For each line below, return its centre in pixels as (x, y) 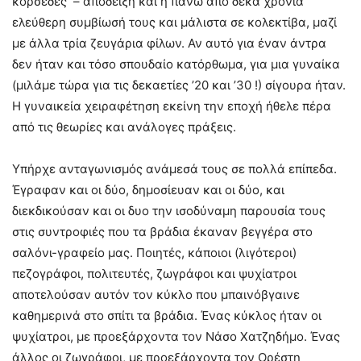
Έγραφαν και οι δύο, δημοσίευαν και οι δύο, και (148, 189)
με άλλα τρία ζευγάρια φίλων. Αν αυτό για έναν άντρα (169, 43)
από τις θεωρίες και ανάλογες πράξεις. (124, 127)
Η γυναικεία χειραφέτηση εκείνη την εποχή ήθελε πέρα (172, 106)
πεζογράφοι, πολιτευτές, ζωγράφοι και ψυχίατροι (154, 273)
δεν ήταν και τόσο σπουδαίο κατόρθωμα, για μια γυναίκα (176, 64)
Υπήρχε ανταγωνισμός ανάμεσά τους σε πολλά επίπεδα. (174, 168)
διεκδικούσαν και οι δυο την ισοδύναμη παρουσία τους (169, 210)
